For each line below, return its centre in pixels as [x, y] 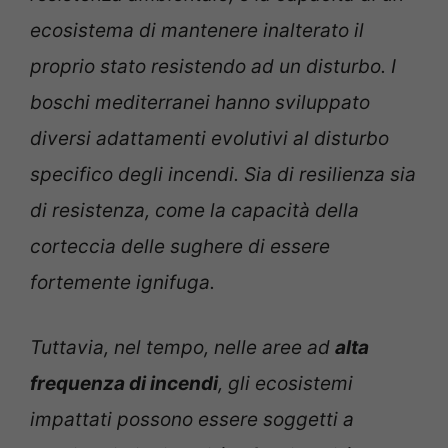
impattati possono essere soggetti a [192, 419]
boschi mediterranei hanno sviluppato [200, 103]
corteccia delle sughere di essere [180, 247]
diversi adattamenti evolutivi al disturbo [209, 139]
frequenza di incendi [124, 383]
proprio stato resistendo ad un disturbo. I [213, 67]
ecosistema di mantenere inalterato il [197, 31]
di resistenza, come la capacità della [194, 211]
